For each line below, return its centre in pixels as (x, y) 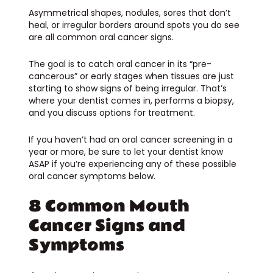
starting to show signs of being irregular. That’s (127, 88)
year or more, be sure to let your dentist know (126, 151)
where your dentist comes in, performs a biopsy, (131, 100)
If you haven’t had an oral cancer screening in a (130, 139)
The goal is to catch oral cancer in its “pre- (120, 64)
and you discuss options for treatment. (113, 112)
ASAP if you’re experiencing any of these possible (132, 164)
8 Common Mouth (109, 206)
